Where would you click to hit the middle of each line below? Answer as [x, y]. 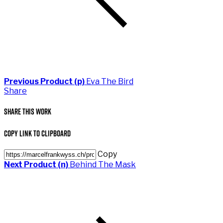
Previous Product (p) [45, 82]
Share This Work [28, 112]
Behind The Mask [103, 164]
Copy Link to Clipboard [37, 133]
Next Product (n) [37, 164]
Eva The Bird [110, 82]
